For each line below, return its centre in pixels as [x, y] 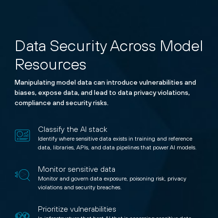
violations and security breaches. [80, 187]
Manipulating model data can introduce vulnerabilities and [105, 82]
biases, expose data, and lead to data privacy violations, [102, 92]
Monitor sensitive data [77, 169]
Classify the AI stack [73, 129]
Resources [51, 64]
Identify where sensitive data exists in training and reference [115, 138]
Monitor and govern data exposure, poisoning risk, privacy [112, 178]
